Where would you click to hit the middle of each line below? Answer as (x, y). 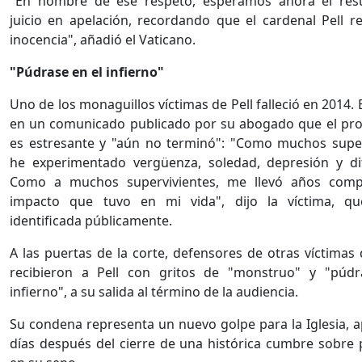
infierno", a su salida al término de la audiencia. (156, 292)
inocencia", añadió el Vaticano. (104, 40)
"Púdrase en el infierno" (87, 72)
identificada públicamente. (93, 221)
